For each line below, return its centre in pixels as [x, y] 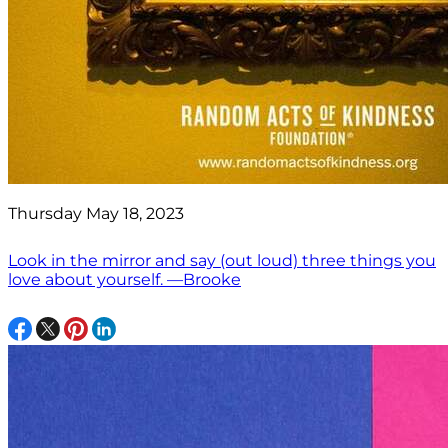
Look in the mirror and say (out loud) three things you [222, 260]
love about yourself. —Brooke [124, 279]
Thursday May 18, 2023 [96, 213]
